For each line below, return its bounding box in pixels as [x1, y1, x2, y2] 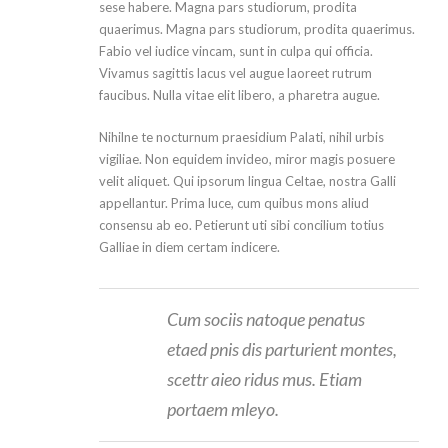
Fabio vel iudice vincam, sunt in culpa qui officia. [99, 42, 373, 59]
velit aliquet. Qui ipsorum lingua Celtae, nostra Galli [99, 172, 396, 189]
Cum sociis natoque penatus [167, 307, 365, 330]
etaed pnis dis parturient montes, [167, 337, 397, 360]
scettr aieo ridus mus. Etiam [167, 367, 362, 390]
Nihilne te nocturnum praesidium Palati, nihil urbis [99, 128, 384, 145]
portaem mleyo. [167, 397, 279, 420]
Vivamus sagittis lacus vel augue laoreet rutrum [99, 64, 372, 81]
